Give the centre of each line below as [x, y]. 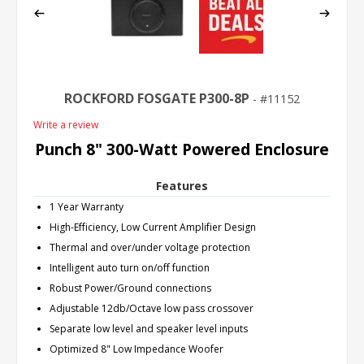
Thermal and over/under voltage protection [150, 247]
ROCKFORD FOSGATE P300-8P [157, 98]
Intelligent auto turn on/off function [130, 268]
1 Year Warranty [87, 207]
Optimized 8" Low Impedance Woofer [136, 349]
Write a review [66, 125]
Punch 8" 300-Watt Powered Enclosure [182, 149]
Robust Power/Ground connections [130, 288]
